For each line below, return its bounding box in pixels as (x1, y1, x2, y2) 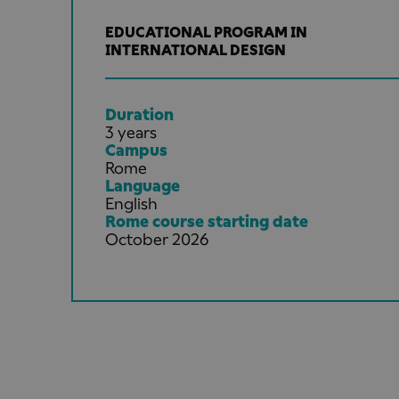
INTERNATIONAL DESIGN (105, 41, 286, 59)
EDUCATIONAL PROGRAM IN (105, 23, 307, 41)
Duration (105, 104, 174, 124)
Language (105, 175, 180, 195)
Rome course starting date (105, 211, 308, 231)
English (105, 193, 158, 213)
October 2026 (105, 229, 208, 248)
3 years (105, 122, 157, 142)
